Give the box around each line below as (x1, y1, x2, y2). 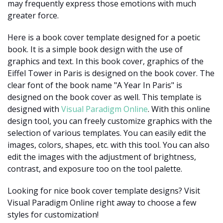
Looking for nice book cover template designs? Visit (7, 185, 200, 196)
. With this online (148, 103, 210, 114)
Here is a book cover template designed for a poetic (7, 31, 200, 43)
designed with (7, 103, 61, 114)
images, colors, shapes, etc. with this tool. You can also (7, 139, 210, 150)
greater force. (7, 9, 59, 21)
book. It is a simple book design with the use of (7, 43, 183, 55)
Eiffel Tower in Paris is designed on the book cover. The (7, 67, 215, 79)
